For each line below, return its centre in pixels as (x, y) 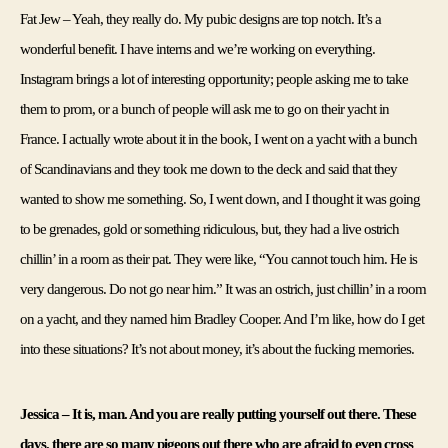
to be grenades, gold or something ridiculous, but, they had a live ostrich (210, 228)
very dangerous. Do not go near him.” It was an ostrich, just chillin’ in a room (223, 288)
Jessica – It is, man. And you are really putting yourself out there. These (218, 413)
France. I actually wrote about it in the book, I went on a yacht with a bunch (219, 138)
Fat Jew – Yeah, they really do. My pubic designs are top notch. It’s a (201, 18)
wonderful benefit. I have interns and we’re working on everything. (198, 48)
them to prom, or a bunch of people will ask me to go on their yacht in (205, 108)
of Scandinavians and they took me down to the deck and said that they (209, 168)
